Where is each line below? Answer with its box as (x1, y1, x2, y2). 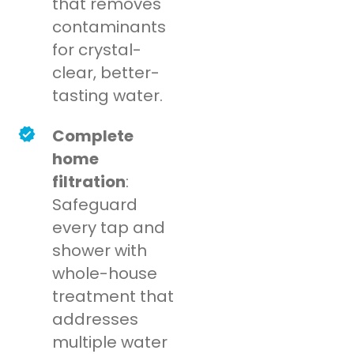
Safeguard (52, 194, 138, 217)
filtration (52, 171, 126, 194)
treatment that (52, 285, 175, 308)
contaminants (52, 16, 167, 39)
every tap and (52, 217, 166, 239)
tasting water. (52, 85, 164, 107)
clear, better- (52, 62, 160, 85)
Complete (52, 125, 134, 148)
